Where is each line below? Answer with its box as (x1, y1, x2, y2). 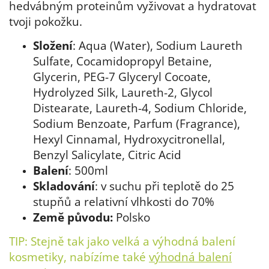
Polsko (113, 210, 150, 225)
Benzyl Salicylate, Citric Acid (33, 147, 181, 162)
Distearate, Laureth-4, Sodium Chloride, (33, 100, 247, 115)
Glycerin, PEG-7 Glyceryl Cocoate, (33, 69, 211, 84)
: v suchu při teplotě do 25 (95, 178, 234, 193)
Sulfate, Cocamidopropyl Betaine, (33, 53, 212, 68)
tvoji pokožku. (9, 14, 82, 29)
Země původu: (33, 210, 113, 225)
